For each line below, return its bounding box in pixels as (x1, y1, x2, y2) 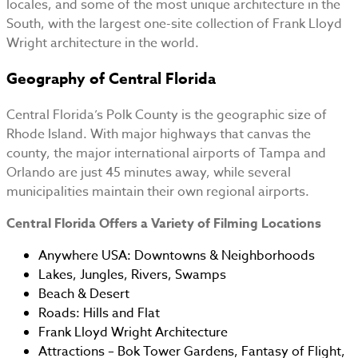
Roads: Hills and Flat (38, 303, 160, 323)
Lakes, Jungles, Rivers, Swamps (38, 265, 226, 284)
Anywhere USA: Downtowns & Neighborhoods (38, 245, 315, 265)
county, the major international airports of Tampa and (6, 143, 326, 163)
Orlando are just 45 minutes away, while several (6, 162, 291, 182)
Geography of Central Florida (6, 67, 216, 90)
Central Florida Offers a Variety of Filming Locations (6, 213, 321, 233)
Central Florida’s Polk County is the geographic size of (6, 105, 327, 125)
